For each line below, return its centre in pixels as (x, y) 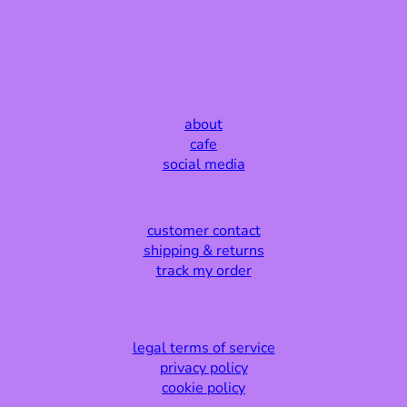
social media (203, 164)
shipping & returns (203, 251)
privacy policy (203, 368)
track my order (203, 271)
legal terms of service (203, 348)
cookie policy (203, 388)
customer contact (203, 231)
